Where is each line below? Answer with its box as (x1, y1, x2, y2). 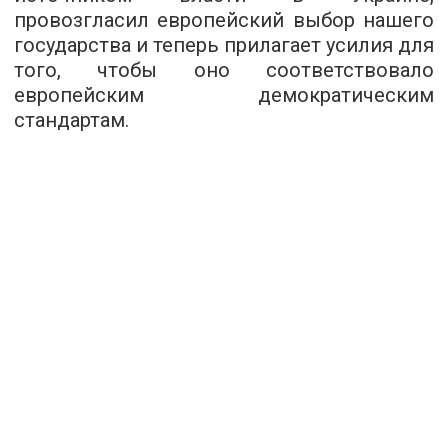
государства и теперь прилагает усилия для (14, 33, 434, 57)
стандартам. (14, 108, 129, 132)
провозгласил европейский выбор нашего (14, 8, 434, 32)
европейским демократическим (14, 83, 434, 107)
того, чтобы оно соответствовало (14, 58, 434, 82)
